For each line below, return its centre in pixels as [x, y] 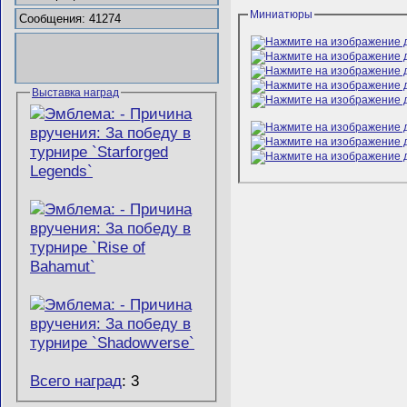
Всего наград [76, 380]
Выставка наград [75, 92]
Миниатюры [282, 14]
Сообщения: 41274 [70, 19]
